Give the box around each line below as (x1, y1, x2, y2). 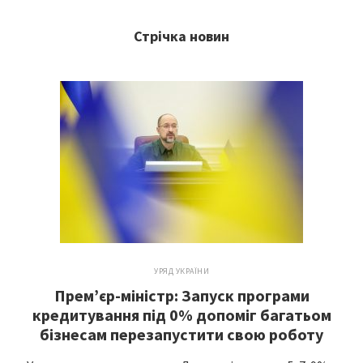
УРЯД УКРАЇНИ (154, 266, 209, 276)
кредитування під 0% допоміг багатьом (32, 305, 331, 325)
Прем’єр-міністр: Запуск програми (53, 285, 310, 305)
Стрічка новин (134, 27, 229, 45)
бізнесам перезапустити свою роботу (40, 324, 323, 344)
